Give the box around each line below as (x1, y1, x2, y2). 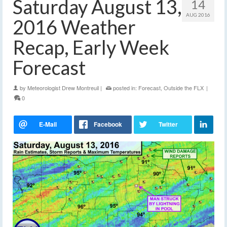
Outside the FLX (164, 84, 204, 92)
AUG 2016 (186, 12, 210, 18)
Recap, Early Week (13, 35, 169, 59)
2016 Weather (13, 15, 136, 39)
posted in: (111, 84, 138, 92)
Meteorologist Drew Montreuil (27, 84, 99, 92)
